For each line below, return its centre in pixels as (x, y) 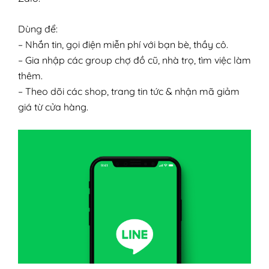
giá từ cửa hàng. (53, 107)
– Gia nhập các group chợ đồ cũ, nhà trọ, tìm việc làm (134, 60)
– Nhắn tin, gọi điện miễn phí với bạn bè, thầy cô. (123, 44)
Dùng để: (38, 29)
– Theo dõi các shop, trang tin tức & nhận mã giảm (129, 91)
